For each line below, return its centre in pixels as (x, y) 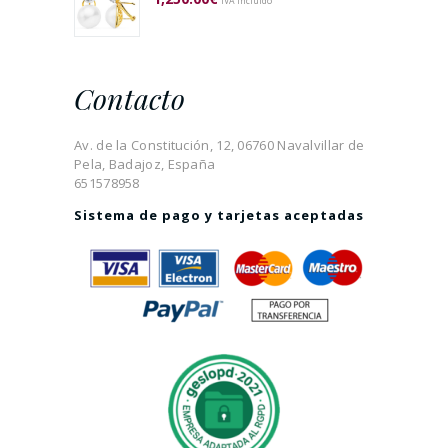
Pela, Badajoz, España (145, 163)
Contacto (129, 98)
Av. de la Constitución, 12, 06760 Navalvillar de (219, 144)
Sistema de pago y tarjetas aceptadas (219, 214)
